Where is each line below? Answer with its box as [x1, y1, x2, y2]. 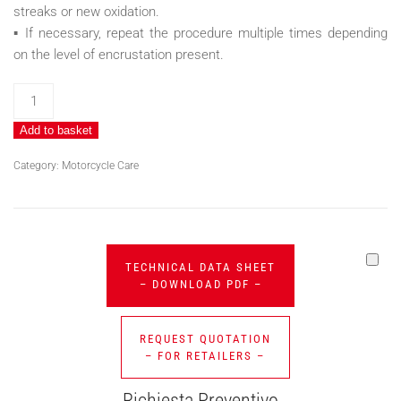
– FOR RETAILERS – [145, 349, 265, 363]
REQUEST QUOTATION [139, 332, 271, 346]
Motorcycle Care [62, 159, 139, 172]
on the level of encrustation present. [13, 47, 224, 63]
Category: [13, 159, 62, 172]
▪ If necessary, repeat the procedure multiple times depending [13, 25, 388, 41]
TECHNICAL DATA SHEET [125, 260, 276, 274]
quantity [13, 128, 59, 144]
